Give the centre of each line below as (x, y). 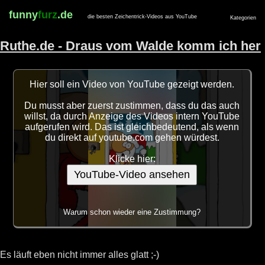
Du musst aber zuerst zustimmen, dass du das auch (132, 106)
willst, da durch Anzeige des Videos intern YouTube (132, 117)
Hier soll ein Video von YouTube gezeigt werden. (132, 85)
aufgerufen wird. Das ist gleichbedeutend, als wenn (132, 127)
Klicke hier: (132, 159)
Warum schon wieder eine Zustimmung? (132, 212)
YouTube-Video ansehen (132, 175)
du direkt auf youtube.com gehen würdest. (132, 138)
